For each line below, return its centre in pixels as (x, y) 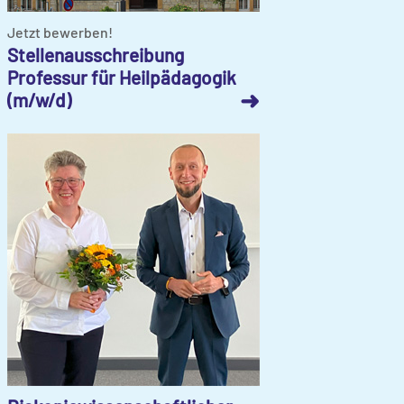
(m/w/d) (39, 99)
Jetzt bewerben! (60, 32)
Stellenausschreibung (96, 54)
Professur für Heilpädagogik (122, 77)
